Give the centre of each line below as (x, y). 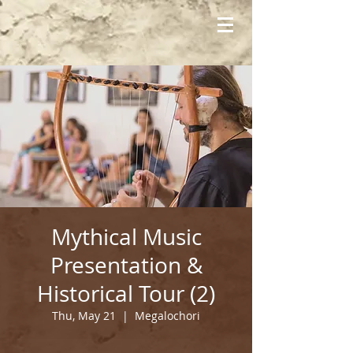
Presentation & (126, 265)
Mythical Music (126, 237)
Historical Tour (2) (126, 294)
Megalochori (167, 316)
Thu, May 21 (84, 316)
